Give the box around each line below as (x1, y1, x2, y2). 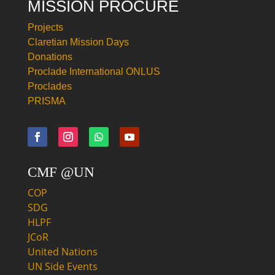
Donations (27, 52, 72, 62)
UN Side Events (27, 260, 98, 273)
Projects (27, 22, 63, 33)
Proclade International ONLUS (27, 66, 160, 77)
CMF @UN (27, 165, 95, 180)
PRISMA (27, 96, 66, 106)
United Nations (27, 245, 98, 258)
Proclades (27, 81, 72, 91)
